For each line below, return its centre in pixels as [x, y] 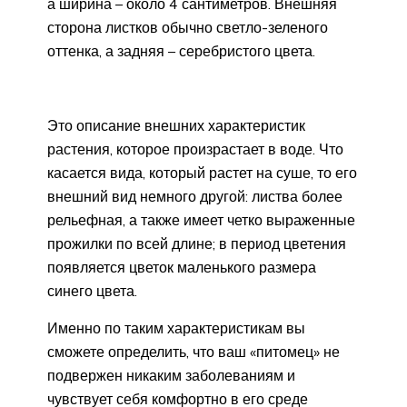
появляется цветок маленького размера [182, 267]
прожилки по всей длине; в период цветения [197, 243]
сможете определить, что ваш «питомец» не [194, 351]
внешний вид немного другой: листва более [195, 196]
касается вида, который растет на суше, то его [202, 172]
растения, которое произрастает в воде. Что [195, 149]
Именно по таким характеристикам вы [176, 328]
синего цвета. [92, 290]
